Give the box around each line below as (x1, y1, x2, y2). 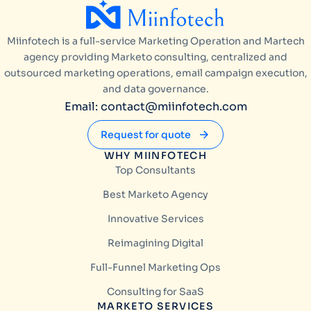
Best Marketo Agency (103, 188, 208, 201)
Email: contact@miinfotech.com (64, 99, 247, 115)
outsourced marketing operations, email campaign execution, (3, 67, 308, 80)
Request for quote (101, 128, 191, 142)
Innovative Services (107, 212, 204, 226)
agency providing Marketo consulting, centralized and (24, 51, 287, 64)
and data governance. (102, 83, 209, 96)
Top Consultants (115, 164, 196, 177)
